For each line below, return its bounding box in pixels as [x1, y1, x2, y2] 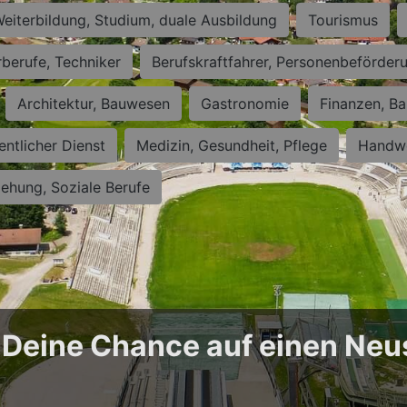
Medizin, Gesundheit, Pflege [136, 136, 327, 154]
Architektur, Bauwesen [17, 94, 170, 113]
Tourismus [308, 11, 378, 29]
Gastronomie [201, 94, 289, 113]
